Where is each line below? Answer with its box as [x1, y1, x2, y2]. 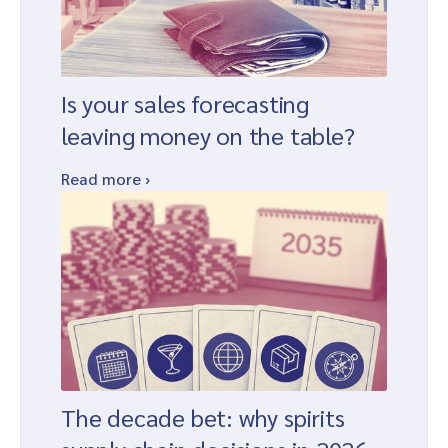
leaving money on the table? [61, 119, 355, 152]
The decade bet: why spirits [61, 401, 345, 434]
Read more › [61, 168, 150, 190]
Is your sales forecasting [61, 87, 310, 120]
